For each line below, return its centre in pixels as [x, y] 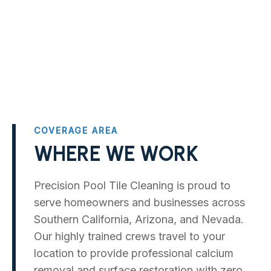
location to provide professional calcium [134, 253]
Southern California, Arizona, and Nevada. [139, 220]
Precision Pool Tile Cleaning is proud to [132, 186]
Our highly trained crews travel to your [129, 237]
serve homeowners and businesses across [139, 203]
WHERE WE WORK [116, 154]
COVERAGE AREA [76, 131]
